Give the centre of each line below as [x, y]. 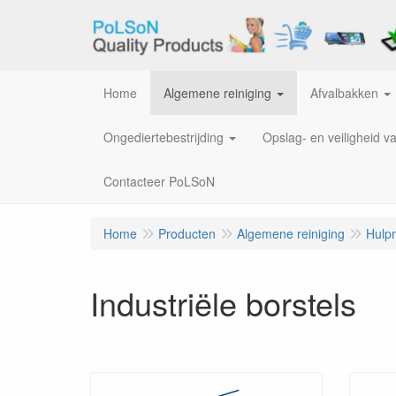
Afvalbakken [344, 93]
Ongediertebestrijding [164, 137]
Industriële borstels [223, 303]
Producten [187, 233]
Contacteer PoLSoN [159, 181]
